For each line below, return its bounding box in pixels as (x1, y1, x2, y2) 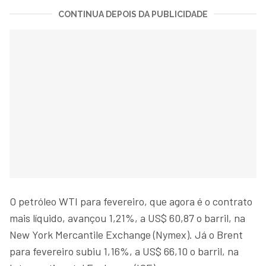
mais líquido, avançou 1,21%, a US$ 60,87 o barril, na (9, 211, 245, 224)
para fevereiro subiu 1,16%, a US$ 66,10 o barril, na (9, 244, 239, 258)
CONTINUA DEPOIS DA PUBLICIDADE (58, 9, 208, 19)
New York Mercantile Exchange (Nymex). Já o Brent (9, 227, 243, 241)
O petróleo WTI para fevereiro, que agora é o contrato (9, 194, 252, 208)
